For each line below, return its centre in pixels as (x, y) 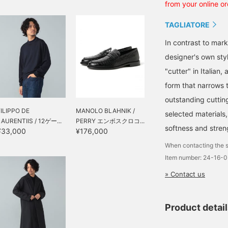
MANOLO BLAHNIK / (105, 111)
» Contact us (185, 174)
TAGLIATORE (187, 25)
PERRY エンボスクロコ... (110, 121)
